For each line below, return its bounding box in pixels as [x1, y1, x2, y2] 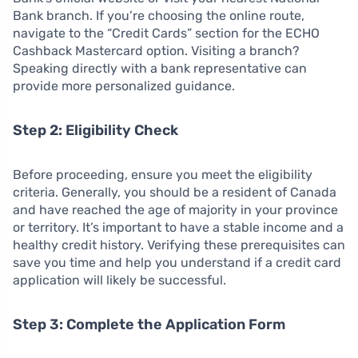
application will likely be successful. [13, 272, 226, 288]
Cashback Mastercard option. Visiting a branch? [13, 42, 300, 58]
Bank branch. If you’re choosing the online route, [13, 7, 304, 23]
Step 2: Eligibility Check [13, 121, 178, 139]
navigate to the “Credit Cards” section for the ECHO [13, 25, 320, 41]
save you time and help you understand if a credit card [13, 254, 341, 270]
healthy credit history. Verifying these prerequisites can [13, 237, 345, 253]
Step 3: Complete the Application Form [13, 315, 285, 333]
